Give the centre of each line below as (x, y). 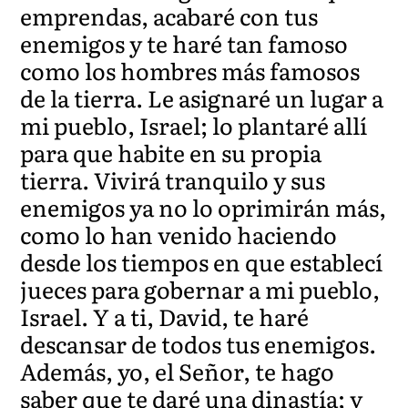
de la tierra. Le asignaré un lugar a (202, 97)
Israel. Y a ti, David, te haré (165, 316)
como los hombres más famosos (190, 70)
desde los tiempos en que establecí (202, 261)
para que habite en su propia (171, 152)
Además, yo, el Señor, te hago (178, 371)
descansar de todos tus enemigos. (199, 343)
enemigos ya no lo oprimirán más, (204, 207)
